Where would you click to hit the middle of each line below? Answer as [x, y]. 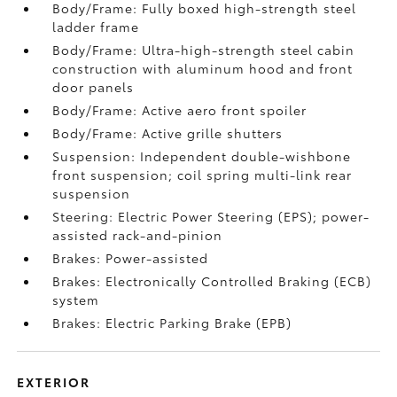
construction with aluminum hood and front [203, 68]
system [76, 300]
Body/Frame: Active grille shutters [168, 133]
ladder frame [96, 27]
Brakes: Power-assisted [131, 258]
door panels [93, 87]
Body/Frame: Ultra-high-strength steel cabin [204, 50]
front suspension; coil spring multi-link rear [202, 175]
